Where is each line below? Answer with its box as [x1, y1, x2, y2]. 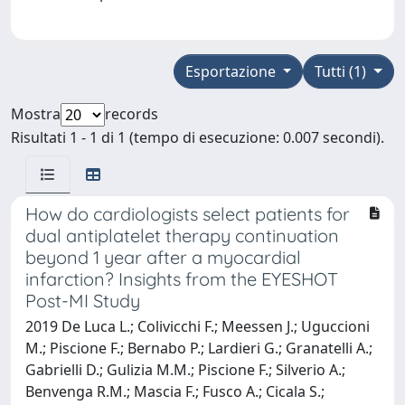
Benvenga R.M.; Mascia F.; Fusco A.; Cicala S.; [25, 381, 325, 401]
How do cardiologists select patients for [25, 202, 350, 225]
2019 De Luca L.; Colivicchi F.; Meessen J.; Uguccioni [25, 316, 370, 336]
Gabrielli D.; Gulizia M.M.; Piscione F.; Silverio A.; [25, 359, 345, 380]
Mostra [11, 103, 61, 124]
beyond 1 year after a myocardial [25, 245, 301, 268]
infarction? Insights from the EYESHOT [25, 267, 338, 290]
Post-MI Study [25, 288, 140, 312]
